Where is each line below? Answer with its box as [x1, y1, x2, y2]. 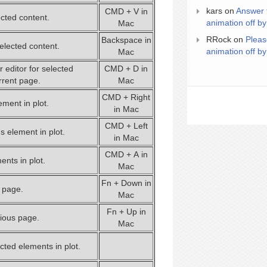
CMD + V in [104, 7, 148, 16]
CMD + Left [104, 121, 148, 131]
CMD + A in [104, 150, 148, 159]
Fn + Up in [106, 207, 146, 216]
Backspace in [101, 35, 151, 45]
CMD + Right [102, 92, 150, 102]
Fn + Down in [101, 178, 151, 188]
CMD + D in [104, 64, 148, 73]
